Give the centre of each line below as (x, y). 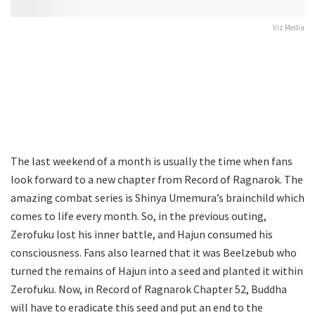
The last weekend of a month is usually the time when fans (152, 161)
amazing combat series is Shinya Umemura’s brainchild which (157, 197)
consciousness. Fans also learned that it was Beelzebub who (154, 252)
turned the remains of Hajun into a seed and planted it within (157, 270)
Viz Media (289, 27)
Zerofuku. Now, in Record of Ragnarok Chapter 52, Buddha (149, 289)
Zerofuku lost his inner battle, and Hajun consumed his (142, 234)
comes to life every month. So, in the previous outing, (139, 216)
